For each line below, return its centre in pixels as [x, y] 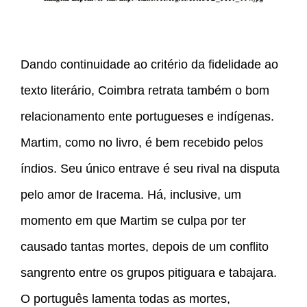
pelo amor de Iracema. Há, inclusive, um [131, 195]
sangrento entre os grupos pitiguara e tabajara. [149, 273]
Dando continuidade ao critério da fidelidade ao [149, 65]
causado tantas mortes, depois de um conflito [145, 247]
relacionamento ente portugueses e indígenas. [147, 117]
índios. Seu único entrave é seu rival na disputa [150, 169]
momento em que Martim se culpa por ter [133, 221]
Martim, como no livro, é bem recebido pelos [142, 143]
